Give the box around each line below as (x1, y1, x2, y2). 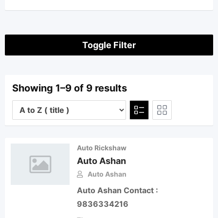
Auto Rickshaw (77, 144, 127, 152)
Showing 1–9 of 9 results (12, 82, 127, 94)
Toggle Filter (82, 40, 136, 50)
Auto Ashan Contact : (77, 185, 159, 195)
